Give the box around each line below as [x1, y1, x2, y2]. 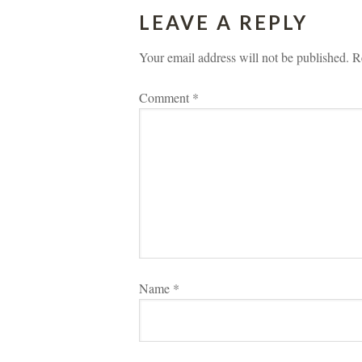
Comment [139, 89, 192, 106]
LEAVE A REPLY [139, 11, 308, 34]
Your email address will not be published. [139, 48, 349, 65]
